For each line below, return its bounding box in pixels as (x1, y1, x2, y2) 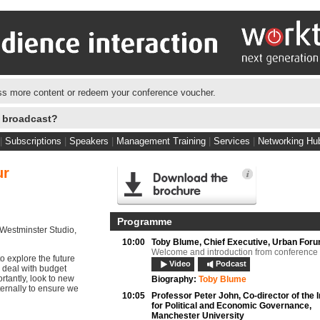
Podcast (216, 259, 246, 268)
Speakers (69, 136, 109, 146)
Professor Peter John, (151, 291, 243, 301)
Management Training (116, 136, 206, 146)
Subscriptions (5, 136, 61, 146)
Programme (117, 216, 172, 227)
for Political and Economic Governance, (151, 301, 311, 311)
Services (214, 136, 250, 146)
